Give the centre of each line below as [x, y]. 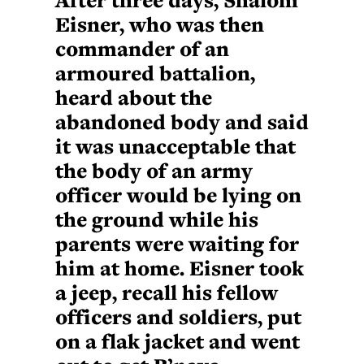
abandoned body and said [182, 121]
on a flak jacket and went [178, 341]
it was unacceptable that [175, 146]
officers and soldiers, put [178, 316]
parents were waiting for [177, 243]
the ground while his [157, 219]
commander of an [142, 48]
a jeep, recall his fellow [167, 292]
